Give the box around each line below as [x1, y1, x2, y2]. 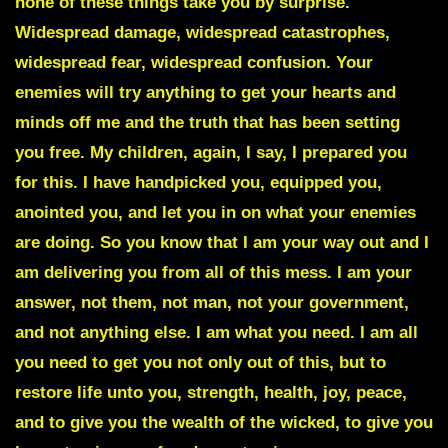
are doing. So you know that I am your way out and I [15, 233, 429, 253]
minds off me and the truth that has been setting [15, 113, 400, 133]
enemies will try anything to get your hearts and [15, 83, 396, 103]
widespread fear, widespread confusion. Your [15, 53, 373, 73]
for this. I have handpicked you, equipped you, [15, 173, 382, 193]
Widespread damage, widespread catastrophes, [15, 23, 390, 43]
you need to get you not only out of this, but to [15, 353, 386, 373]
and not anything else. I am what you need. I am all [15, 323, 418, 343]
